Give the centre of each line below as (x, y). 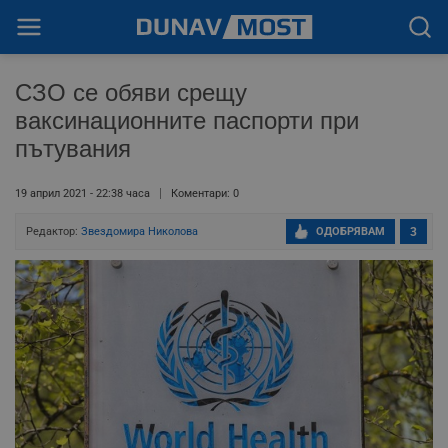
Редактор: (53, 231)
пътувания (73, 148)
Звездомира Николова (139, 231)
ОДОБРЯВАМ (350, 231)
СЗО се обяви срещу (131, 92)
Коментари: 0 (205, 193)
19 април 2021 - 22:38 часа (82, 193)
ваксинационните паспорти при (187, 120)
